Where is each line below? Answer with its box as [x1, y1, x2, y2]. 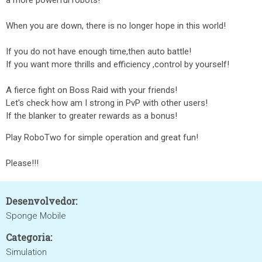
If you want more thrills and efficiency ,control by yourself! [6, 59, 229, 70]
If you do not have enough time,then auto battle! [6, 46, 191, 57]
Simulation [6, 247, 47, 257]
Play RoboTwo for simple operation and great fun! [6, 132, 198, 143]
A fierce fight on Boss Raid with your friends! [6, 85, 177, 95]
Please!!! [6, 158, 39, 168]
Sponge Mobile [6, 211, 66, 221]
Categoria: [6, 231, 52, 243]
